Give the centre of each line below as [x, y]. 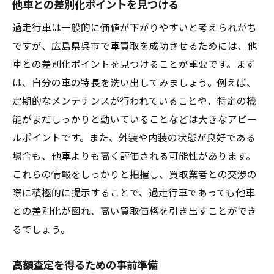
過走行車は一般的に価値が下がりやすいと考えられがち [135, 28]
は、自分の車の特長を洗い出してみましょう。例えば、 [134, 83]
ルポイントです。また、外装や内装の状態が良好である [134, 138]
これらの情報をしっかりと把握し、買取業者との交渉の [135, 175]
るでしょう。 [41, 230]
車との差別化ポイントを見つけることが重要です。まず [134, 65]
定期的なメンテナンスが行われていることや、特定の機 [134, 102]
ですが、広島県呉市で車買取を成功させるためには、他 [135, 46]
